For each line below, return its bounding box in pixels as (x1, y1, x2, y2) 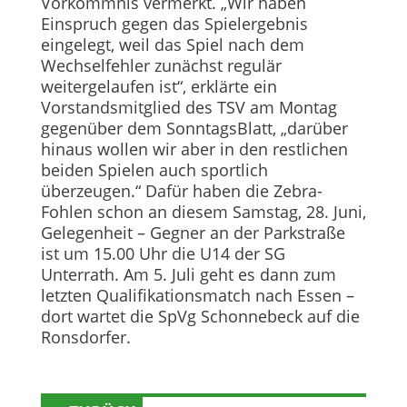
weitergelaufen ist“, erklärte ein (40, 75, 277, 98)
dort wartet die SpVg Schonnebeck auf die (40, 305, 360, 328)
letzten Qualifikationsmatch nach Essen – (40, 284, 354, 307)
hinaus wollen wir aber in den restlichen (40, 138, 348, 161)
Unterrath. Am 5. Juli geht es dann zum (40, 263, 336, 286)
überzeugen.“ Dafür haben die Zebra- (40, 180, 323, 203)
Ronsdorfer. (40, 326, 131, 349)
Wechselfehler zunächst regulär (40, 55, 282, 77)
